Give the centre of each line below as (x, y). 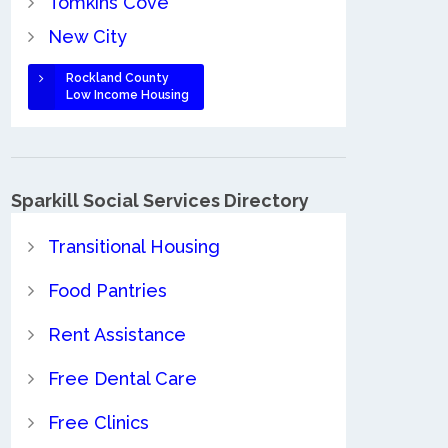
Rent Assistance (116, 334)
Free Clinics (98, 422)
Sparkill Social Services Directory (160, 200)
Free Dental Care (122, 378)
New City (87, 37)
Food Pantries (107, 290)
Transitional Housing (133, 246)
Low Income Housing (127, 95)
